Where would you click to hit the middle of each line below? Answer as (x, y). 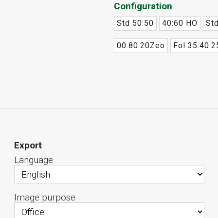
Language (33, 160)
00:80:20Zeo (141, 45)
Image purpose (45, 197)
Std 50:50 (135, 23)
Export (28, 145)
